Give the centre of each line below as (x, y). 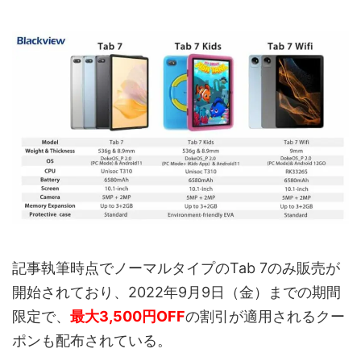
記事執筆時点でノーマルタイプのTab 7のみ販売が (176, 268)
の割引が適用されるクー (265, 316)
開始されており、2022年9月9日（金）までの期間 (176, 292)
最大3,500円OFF (128, 316)
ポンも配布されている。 (92, 340)
